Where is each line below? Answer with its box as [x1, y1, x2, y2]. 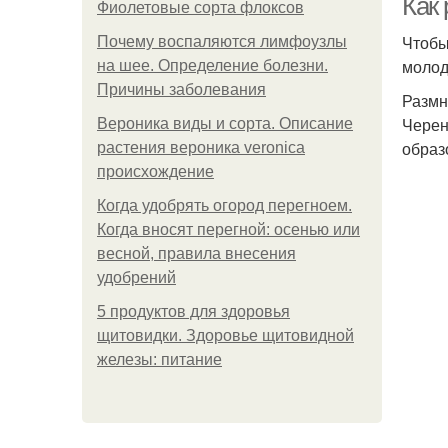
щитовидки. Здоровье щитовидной [97, 327, 354, 344]
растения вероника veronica [97, 139, 305, 156]
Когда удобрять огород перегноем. [97, 197, 352, 214]
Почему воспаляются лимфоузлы [97, 33, 347, 50]
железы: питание [97, 351, 222, 368]
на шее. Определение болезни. [97, 57, 328, 74]
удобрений [97, 269, 176, 286]
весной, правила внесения [97, 245, 296, 262]
